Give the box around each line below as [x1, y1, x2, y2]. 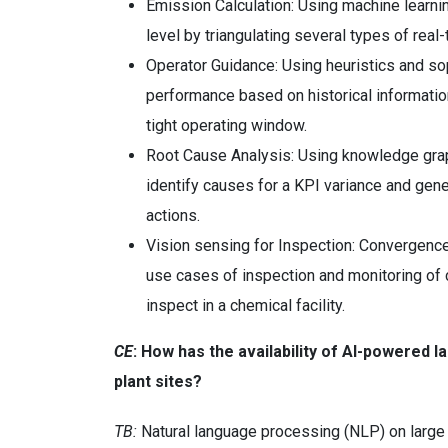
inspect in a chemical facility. [146, 296, 345, 315]
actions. [146, 206, 200, 225]
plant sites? [114, 372, 206, 391]
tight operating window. [146, 116, 307, 135]
